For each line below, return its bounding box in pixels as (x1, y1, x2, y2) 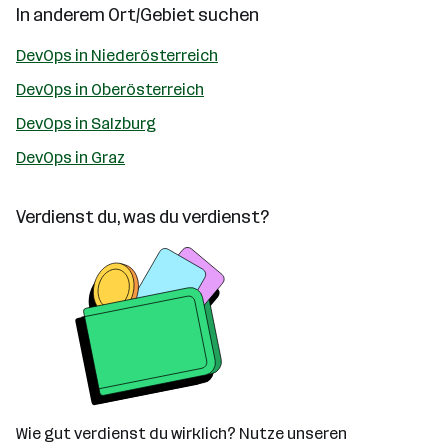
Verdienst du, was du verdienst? (16, 206, 269, 228)
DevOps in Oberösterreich (16, 80, 204, 99)
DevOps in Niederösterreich (16, 46, 218, 65)
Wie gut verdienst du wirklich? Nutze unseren (16, 424, 347, 443)
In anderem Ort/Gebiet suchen (16, 4, 259, 26)
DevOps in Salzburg (16, 114, 156, 133)
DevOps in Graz (16, 148, 125, 167)
